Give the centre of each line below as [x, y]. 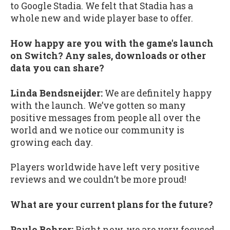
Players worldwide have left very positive [105, 167]
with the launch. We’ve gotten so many [98, 105]
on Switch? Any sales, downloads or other [108, 56]
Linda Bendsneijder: [56, 93]
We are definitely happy [157, 93]
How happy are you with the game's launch [112, 44]
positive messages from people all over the [105, 118]
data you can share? [57, 68]
